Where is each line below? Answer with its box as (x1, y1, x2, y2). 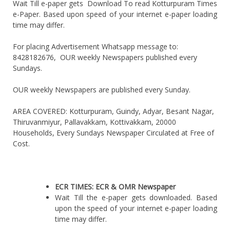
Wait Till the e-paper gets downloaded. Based (55, 192, 217, 202)
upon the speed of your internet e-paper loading (55, 203, 217, 213)
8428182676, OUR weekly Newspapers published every (13, 52, 197, 62)
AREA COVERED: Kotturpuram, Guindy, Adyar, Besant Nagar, (13, 106, 214, 116)
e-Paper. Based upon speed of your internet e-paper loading (13, 9, 217, 19)
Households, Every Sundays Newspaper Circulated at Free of (13, 127, 214, 138)
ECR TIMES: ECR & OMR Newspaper (55, 181, 176, 191)
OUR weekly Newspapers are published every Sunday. (13, 84, 190, 94)
